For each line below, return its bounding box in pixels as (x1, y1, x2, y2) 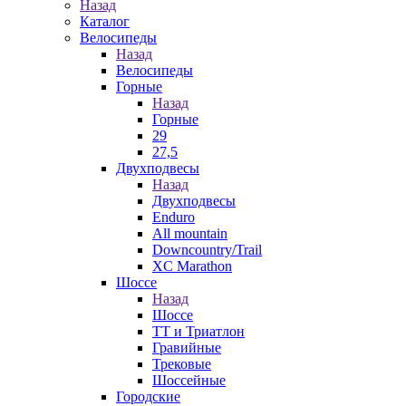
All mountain (152, 226, 227, 241)
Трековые (152, 356, 211, 372)
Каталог (80, 14, 130, 29)
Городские (116, 389, 180, 404)
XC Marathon (152, 258, 232, 274)
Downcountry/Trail (152, 242, 262, 257)
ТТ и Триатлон (152, 324, 245, 339)
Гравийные (152, 340, 221, 355)
